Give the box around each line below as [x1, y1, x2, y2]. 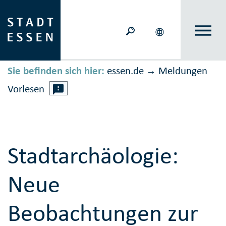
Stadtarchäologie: [8, 140, 179, 171]
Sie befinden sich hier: [8, 64, 104, 78]
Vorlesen [8, 82, 44, 96]
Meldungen [158, 64, 207, 78]
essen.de [107, 64, 144, 78]
